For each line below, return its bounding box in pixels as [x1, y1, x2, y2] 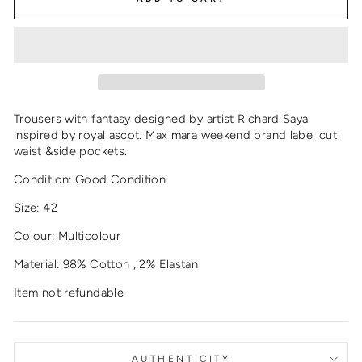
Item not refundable [14, 285, 124, 301]
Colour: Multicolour [14, 229, 120, 244]
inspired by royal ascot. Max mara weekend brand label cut [14, 128, 337, 143]
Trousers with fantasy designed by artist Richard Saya [14, 112, 309, 127]
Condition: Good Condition [14, 172, 166, 187]
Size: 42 [14, 200, 57, 216]
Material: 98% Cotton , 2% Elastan [14, 257, 199, 272]
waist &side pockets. [14, 144, 128, 159]
